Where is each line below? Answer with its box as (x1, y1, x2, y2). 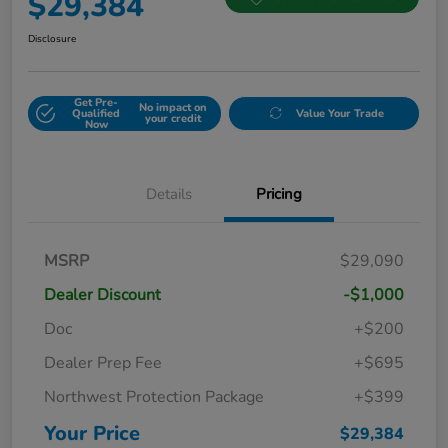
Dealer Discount (44, 283, 161, 306)
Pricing (256, 183, 302, 204)
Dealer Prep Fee (44, 351, 162, 374)
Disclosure (28, 31, 76, 46)
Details (146, 183, 192, 204)
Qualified (72, 105, 121, 121)
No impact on (138, 100, 207, 116)
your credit (144, 111, 201, 127)
